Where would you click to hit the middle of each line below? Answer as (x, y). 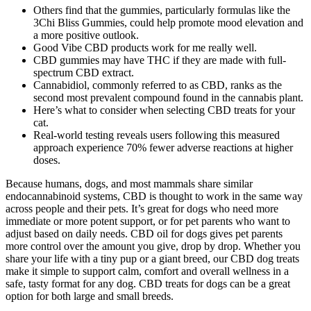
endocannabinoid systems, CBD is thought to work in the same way (154, 196)
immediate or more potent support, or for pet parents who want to (148, 221)
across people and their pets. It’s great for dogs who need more (142, 208)
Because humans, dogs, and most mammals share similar (129, 183)
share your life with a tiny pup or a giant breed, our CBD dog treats (152, 258)
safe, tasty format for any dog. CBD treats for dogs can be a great (148, 283)
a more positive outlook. (86, 35)
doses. (47, 160)
